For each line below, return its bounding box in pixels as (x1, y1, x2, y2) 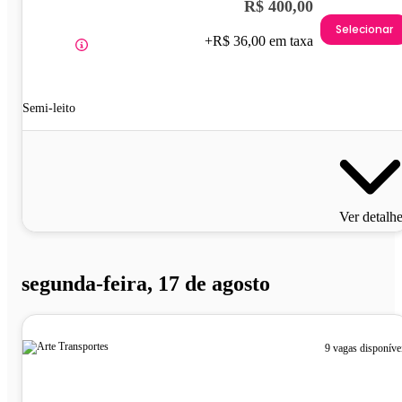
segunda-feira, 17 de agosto (22, 272, 270, 296)
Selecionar (336, 21, 393, 37)
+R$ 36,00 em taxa (205, 33, 313, 49)
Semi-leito (22, 101, 75, 116)
